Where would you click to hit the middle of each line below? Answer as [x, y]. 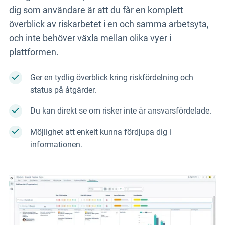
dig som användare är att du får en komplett [96, 10]
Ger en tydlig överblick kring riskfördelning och [111, 78]
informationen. [56, 144]
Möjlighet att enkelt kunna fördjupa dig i [100, 132]
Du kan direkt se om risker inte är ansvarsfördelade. [121, 111]
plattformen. [34, 52]
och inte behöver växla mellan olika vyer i [90, 38]
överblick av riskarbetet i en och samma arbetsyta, [109, 24]
